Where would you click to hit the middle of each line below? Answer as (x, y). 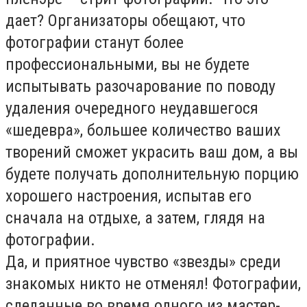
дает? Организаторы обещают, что (125, 21)
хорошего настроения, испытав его (128, 196)
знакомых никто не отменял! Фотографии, (153, 284)
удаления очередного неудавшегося (132, 108)
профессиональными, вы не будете (127, 64)
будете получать (64, 174)
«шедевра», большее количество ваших (143, 130)
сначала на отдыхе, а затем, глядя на (135, 218)
